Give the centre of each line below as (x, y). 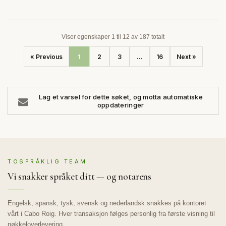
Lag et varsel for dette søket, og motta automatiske (121, 97)
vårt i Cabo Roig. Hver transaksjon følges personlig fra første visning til (111, 214)
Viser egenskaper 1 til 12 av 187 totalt (113, 37)
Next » (186, 56)
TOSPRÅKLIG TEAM (47, 162)
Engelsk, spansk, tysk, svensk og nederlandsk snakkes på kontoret (107, 203)
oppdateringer (121, 105)
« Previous (46, 56)
